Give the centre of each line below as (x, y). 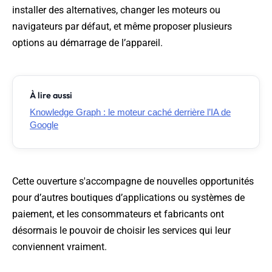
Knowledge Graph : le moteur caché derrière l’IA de (130, 112)
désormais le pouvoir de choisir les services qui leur (121, 231)
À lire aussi (51, 96)
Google (44, 125)
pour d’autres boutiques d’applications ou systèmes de (128, 198)
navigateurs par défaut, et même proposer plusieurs (122, 27)
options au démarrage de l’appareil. (87, 43)
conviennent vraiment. (59, 247)
